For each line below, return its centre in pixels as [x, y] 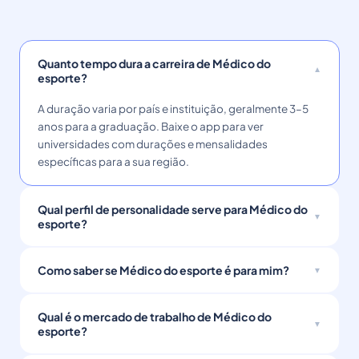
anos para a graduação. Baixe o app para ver [151, 126]
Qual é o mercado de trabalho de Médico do [155, 317]
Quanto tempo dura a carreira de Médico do [154, 63]
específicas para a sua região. [113, 161]
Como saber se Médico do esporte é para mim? [163, 270]
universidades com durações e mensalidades [153, 144]
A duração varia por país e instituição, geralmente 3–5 [173, 109]
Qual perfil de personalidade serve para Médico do [173, 209]
